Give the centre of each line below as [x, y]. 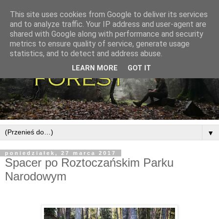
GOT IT [139, 68]
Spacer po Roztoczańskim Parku [89, 163]
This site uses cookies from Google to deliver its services [109, 14]
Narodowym [36, 176]
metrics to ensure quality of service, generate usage [100, 44]
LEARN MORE [95, 68]
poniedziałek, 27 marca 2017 [61, 153]
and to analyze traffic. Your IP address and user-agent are [108, 24]
